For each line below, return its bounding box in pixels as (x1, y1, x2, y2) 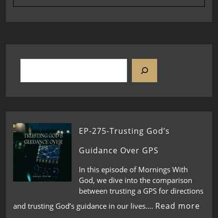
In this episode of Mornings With (79, 164, 188, 174)
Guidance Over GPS (79, 145, 159, 156)
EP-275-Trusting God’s (79, 126, 170, 136)
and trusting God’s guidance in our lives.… (13, 200, 155, 211)
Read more (155, 200, 200, 211)
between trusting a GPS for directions (79, 185, 203, 196)
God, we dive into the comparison (79, 175, 192, 185)
